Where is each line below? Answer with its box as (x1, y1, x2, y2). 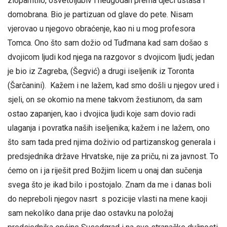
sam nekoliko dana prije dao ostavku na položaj (8, 208, 173, 218)
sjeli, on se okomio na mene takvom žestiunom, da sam (8, 95, 202, 105)
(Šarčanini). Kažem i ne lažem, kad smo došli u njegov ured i (8, 81, 219, 91)
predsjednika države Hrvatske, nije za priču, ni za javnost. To (8, 152, 218, 162)
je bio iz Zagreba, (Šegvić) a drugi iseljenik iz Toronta (8, 66, 194, 77)
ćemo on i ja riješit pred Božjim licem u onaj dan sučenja (8, 166, 202, 176)
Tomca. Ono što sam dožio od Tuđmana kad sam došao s (8, 38, 208, 48)
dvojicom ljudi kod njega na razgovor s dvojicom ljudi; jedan (8, 52, 214, 62)
